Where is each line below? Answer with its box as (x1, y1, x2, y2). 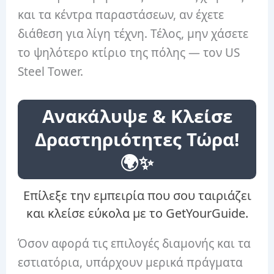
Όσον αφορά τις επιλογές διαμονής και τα (18, 235, 251, 252)
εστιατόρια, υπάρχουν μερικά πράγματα (18, 254, 243, 271)
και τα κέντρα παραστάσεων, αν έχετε (18, 6, 224, 23)
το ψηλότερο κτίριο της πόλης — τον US (18, 44, 240, 61)
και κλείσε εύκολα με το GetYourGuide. (26, 205, 248, 222)
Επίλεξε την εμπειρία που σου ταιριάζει (23, 187, 251, 204)
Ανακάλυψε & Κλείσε (42, 104, 232, 129)
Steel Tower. (18, 63, 84, 80)
